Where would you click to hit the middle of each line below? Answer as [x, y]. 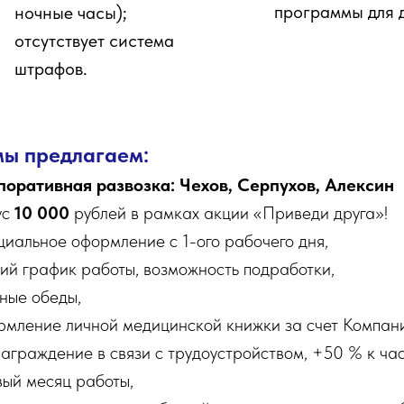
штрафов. [51, 69]
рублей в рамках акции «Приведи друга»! [229, 213]
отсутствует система [94, 41]
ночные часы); [71, 13]
